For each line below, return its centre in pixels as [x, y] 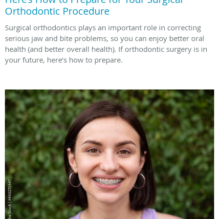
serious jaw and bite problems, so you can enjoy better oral [105, 38]
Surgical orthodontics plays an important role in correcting [103, 28]
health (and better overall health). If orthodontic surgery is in [106, 49]
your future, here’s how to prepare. [64, 60]
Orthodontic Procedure [57, 11]
